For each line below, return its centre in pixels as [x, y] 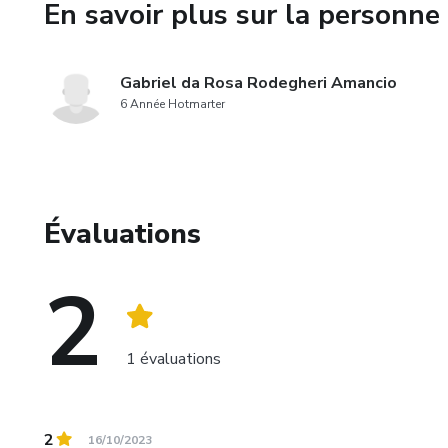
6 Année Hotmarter [172, 104]
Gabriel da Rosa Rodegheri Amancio [258, 83]
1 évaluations [173, 358]
